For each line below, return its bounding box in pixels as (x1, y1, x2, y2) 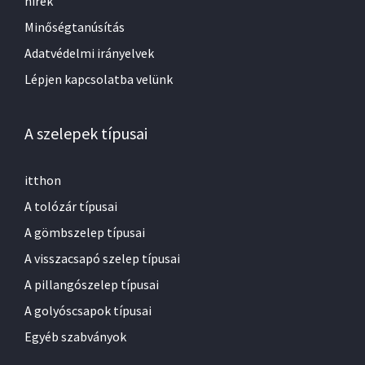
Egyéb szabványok (24, 328, 126, 345)
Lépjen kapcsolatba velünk (24, 71, 173, 88)
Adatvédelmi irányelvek (24, 45, 154, 62)
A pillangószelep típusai (24, 276, 159, 293)
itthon (24, 172, 61, 189)
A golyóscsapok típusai (24, 302, 152, 319)
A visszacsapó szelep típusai (24, 250, 180, 267)
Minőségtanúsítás (24, 19, 125, 36)
